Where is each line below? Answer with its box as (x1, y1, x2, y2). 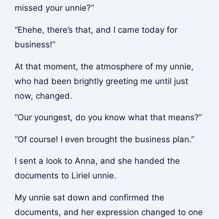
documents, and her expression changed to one (14, 207, 203, 217)
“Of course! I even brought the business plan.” (14, 134, 194, 144)
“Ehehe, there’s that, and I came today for (14, 24, 177, 35)
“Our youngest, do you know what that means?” (14, 112, 202, 123)
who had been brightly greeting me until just (14, 76, 188, 86)
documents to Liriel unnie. (14, 171, 116, 181)
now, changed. (14, 90, 72, 101)
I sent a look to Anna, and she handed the (14, 156, 180, 166)
